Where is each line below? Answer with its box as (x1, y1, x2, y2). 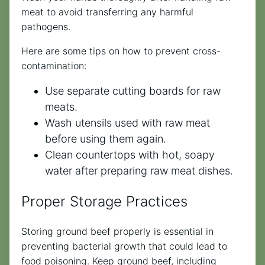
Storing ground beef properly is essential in (21, 225, 214, 237)
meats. (45, 100, 77, 113)
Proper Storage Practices (21, 192, 188, 210)
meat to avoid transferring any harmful (21, 5, 193, 18)
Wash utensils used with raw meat (45, 116, 210, 129)
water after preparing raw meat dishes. (45, 164, 233, 177)
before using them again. (45, 132, 166, 145)
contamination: (21, 59, 86, 72)
